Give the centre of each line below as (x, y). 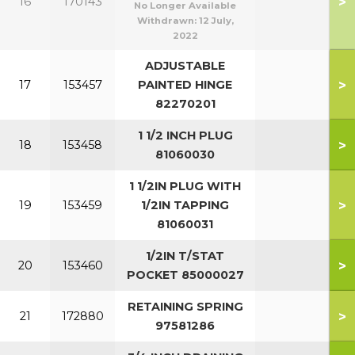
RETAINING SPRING (185, 307)
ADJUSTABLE (185, 66)
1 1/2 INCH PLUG (185, 136)
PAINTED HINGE (185, 85)
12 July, (216, 21)
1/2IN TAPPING (185, 205)
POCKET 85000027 (185, 275)
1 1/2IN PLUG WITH (185, 186)
